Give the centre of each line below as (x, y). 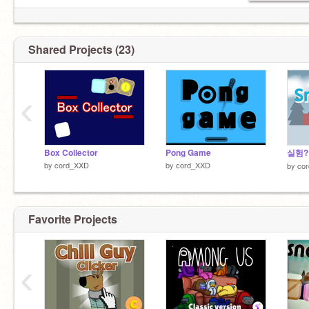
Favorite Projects (73, 219)
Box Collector (71, 153)
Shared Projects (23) (81, 49)
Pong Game (188, 153)
